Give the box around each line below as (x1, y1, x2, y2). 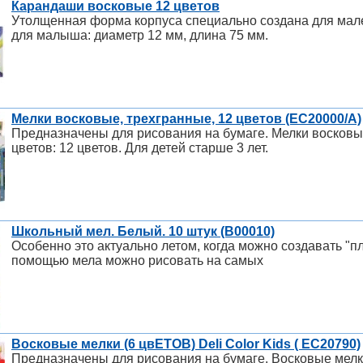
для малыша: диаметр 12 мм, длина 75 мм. (11, 28, 268, 43)
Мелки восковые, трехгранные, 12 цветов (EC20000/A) (11, 112, 361, 126)
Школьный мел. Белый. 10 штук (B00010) (11, 224, 275, 239)
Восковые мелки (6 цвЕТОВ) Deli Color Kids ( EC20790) (11, 337, 361, 352)
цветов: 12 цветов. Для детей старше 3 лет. (11, 141, 268, 156)
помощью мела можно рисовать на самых (11, 254, 263, 268)
